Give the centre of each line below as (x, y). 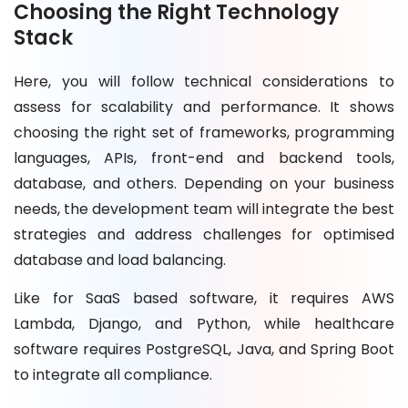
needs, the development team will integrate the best (204, 209)
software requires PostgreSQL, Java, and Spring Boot (204, 350)
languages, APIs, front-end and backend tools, (204, 158)
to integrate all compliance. (113, 375)
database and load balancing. (120, 260)
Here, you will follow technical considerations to (204, 82)
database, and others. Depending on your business (204, 184)
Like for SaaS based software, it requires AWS (204, 299)
